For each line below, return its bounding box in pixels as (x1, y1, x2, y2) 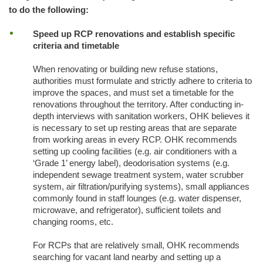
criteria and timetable (32, 41, 119, 50)
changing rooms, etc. (32, 217, 113, 227)
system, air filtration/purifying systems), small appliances (32, 181, 249, 191)
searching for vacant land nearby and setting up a (32, 252, 221, 262)
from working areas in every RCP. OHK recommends (32, 134, 237, 144)
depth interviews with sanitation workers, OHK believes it (32, 111, 249, 121)
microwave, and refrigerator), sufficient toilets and (32, 205, 221, 215)
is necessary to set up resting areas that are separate (32, 123, 237, 133)
